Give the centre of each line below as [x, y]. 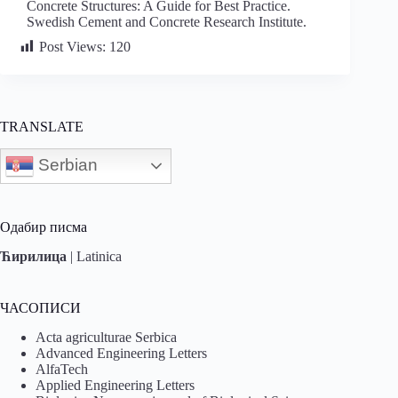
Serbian [66, 164]
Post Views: [72, 46]
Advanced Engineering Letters [121, 353]
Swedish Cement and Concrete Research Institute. [167, 21]
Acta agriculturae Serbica [106, 337]
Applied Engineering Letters [115, 385]
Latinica [99, 256]
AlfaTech [62, 369]
